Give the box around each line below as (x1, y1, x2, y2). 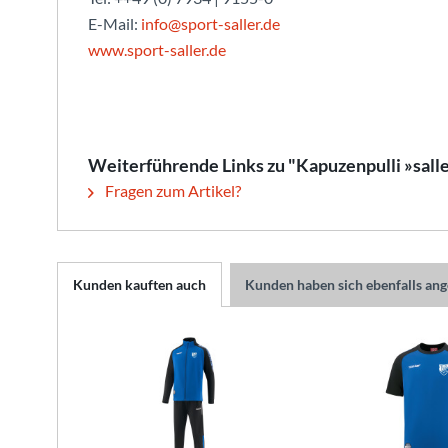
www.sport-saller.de (88, 40, 226, 59)
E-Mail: (88, 14, 141, 33)
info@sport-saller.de (141, 14, 280, 33)
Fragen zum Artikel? (102, 181, 241, 200)
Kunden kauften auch (73, 276, 206, 293)
